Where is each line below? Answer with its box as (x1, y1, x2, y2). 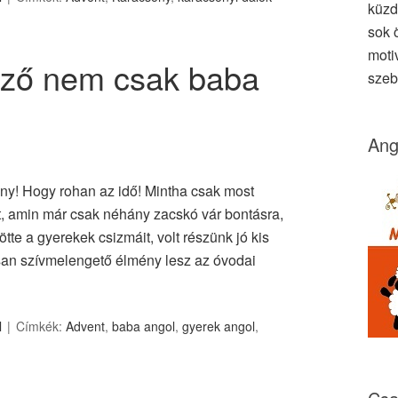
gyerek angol (182, 317, 255, 335)
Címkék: (16, 317, 66, 335)
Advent (66, 317, 105, 335)
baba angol (112, 317, 175, 335)
